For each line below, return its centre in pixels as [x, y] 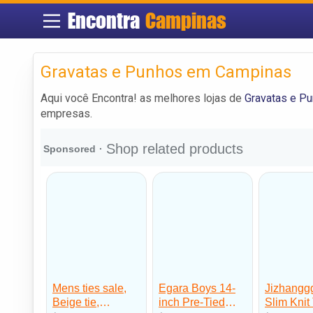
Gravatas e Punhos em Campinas [166, 72]
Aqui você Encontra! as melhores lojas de [143, 98]
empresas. [66, 113]
